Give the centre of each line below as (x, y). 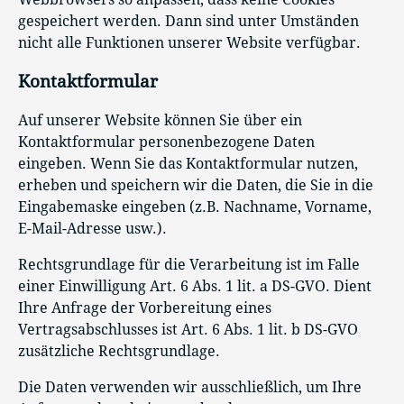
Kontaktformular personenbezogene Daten (166, 142)
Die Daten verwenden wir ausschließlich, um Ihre (190, 387)
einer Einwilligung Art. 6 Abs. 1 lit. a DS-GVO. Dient (195, 286)
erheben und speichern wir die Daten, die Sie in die (196, 185)
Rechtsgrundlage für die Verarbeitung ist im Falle (189, 264)
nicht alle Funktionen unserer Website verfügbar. (189, 43)
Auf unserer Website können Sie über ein (160, 120)
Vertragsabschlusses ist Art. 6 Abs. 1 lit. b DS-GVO (188, 329)
